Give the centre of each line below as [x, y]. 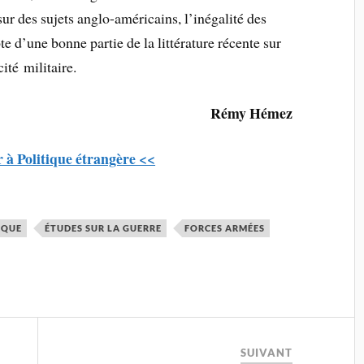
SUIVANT [267, 353]
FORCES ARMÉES [225, 228]
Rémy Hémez [252, 113]
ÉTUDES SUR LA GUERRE [104, 228]
